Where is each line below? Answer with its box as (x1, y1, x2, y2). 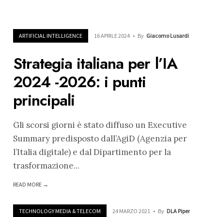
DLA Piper (166, 207, 190, 215)
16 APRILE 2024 (93, 32, 130, 40)
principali (13, 89, 75, 112)
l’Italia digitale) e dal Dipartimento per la (13, 147, 171, 158)
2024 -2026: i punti (13, 71, 146, 93)
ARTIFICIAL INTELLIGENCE (18, 32, 82, 40)
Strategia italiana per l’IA (13, 52, 177, 75)
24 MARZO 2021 (112, 207, 150, 215)
